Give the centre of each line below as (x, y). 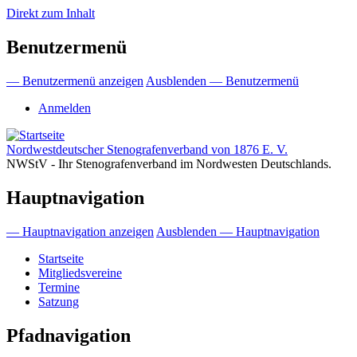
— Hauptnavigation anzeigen (80, 231)
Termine (59, 287)
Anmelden (65, 108)
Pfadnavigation (69, 335)
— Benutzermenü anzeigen (75, 80)
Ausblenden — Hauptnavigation (238, 231)
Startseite (61, 258)
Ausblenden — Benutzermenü (222, 80)
